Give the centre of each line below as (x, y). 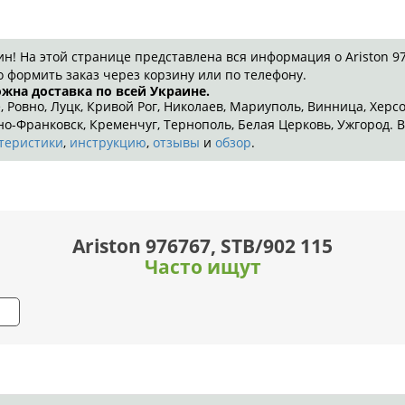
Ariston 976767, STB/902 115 (202, 246)
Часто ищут (202, 267)
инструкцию (108, 143)
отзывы (176, 143)
